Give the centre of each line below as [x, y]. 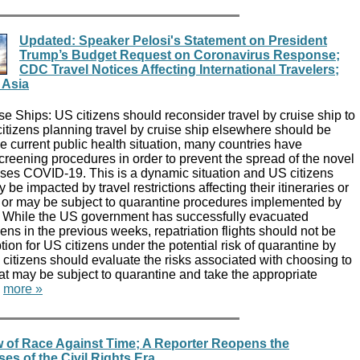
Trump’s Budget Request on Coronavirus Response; [180, 55]
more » [23, 289]
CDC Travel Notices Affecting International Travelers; [179, 69]
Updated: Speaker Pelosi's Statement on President [173, 40]
